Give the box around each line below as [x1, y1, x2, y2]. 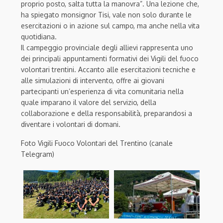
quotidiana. [21, 32, 57, 41]
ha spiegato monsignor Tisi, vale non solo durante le [21, 10, 192, 19]
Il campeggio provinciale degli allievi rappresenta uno [21, 43, 193, 52]
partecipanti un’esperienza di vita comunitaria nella [21, 87, 184, 96]
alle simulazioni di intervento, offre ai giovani [21, 76, 164, 85]
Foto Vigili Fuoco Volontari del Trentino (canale [21, 138, 173, 147]
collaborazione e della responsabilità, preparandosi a [21, 109, 192, 117]
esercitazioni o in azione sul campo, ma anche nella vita [21, 21, 200, 30]
